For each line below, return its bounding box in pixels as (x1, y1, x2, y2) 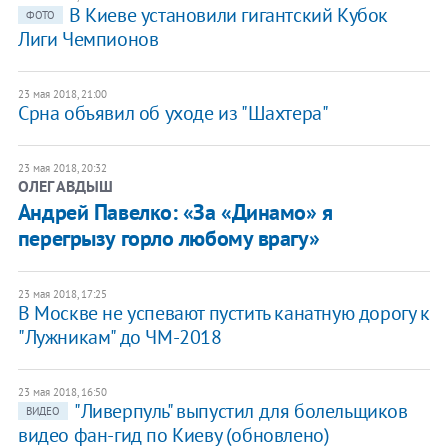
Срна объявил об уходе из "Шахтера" (17, 100, 329, 127)
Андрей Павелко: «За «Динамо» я (17, 198, 333, 227)
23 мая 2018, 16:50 (17, 385, 107, 400)
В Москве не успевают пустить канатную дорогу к (17, 300, 430, 327)
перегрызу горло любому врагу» (17, 224, 320, 253)
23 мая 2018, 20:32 (17, 161, 107, 176)
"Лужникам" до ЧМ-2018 (17, 324, 222, 351)
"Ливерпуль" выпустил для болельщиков (73, 398, 408, 425)
